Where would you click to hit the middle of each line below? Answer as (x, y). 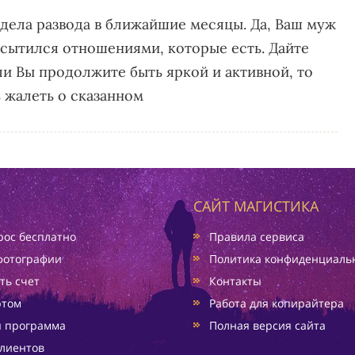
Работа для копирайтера (277, 303)
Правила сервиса (257, 237)
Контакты (235, 281)
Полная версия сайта (267, 325)
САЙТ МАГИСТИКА (256, 206)
